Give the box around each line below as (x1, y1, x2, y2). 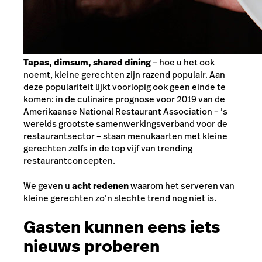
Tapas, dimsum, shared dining (23, 56, 151, 68)
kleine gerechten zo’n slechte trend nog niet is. (23, 192, 216, 205)
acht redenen (72, 180, 129, 192)
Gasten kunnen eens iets (23, 215, 220, 239)
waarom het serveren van (129, 180, 235, 192)
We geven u (23, 180, 72, 192)
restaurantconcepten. (23, 154, 115, 167)
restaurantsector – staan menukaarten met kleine (23, 129, 227, 142)
